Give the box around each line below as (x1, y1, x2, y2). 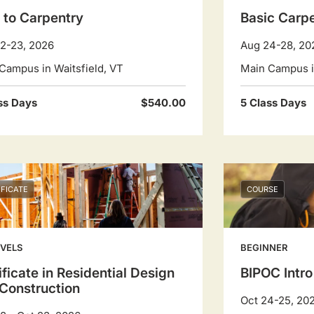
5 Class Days (240, 96, 306, 109)
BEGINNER (240, 242, 287, 253)
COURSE (246, 184, 279, 194)
